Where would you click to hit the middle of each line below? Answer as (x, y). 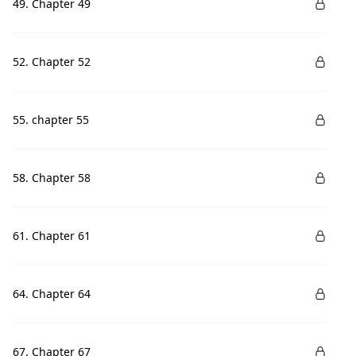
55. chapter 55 (51, 120)
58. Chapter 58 (52, 178)
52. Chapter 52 (52, 62)
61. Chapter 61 (52, 236)
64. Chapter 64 (52, 294)
